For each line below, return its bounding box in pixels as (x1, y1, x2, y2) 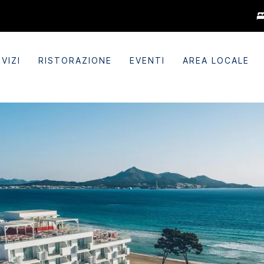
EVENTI (130, 55, 166, 65)
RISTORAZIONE (38, 55, 113, 65)
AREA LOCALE (183, 55, 250, 65)
